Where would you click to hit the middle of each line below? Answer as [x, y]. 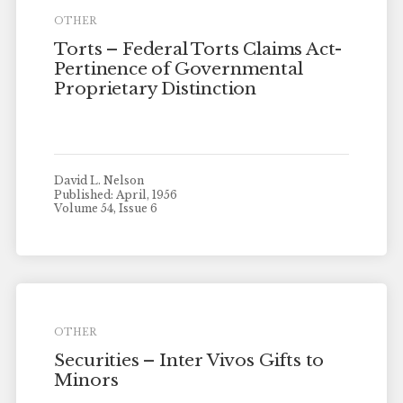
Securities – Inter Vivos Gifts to [189, 361]
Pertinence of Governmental [179, 69]
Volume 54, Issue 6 [106, 209]
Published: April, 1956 [116, 194]
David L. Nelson [99, 180]
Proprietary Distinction [156, 89]
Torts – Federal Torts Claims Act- [198, 49]
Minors [86, 381]
